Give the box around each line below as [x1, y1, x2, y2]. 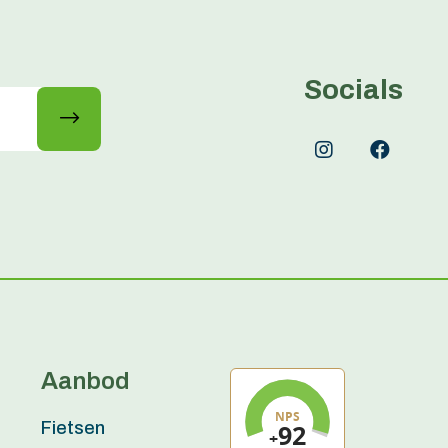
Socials [304, 73, 403, 105]
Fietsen [41, 417, 106, 438]
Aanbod [41, 367, 131, 394]
